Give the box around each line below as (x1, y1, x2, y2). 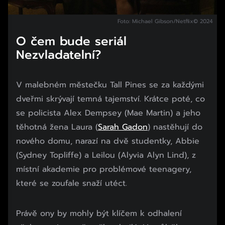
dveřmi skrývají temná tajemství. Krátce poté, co (16, 93, 205, 105)
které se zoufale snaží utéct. (16, 177, 127, 190)
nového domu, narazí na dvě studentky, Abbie (16, 135, 199, 148)
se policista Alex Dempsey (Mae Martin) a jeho (16, 107, 200, 120)
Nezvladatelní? (16, 46, 101, 64)
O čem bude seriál (16, 32, 127, 51)
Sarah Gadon (98, 121, 148, 134)
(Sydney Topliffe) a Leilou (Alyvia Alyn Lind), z (16, 149, 196, 162)
